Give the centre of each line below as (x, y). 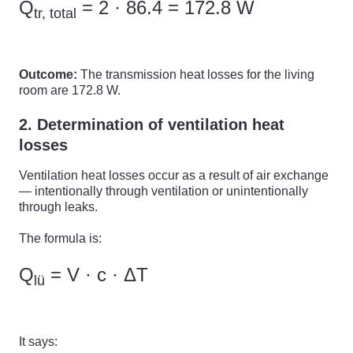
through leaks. (58, 207)
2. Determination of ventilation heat (152, 124)
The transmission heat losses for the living (196, 74)
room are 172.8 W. (70, 90)
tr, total (55, 13)
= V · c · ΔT (97, 275)
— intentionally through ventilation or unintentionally (163, 191)
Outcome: (48, 74)
